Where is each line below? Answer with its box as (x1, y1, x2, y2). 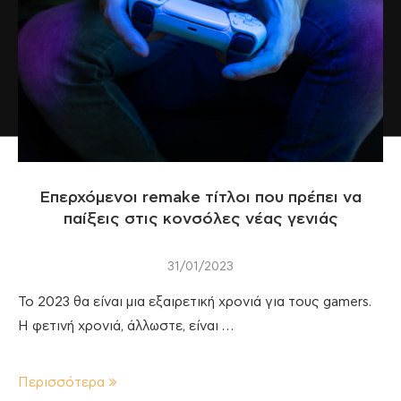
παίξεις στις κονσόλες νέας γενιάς (63, 210, 338, 227)
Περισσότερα (18, 375, 105, 389)
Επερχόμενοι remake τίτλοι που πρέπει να (39, 189, 362, 206)
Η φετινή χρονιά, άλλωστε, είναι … (18, 319, 234, 333)
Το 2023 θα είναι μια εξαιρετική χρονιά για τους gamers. (18, 294, 371, 309)
